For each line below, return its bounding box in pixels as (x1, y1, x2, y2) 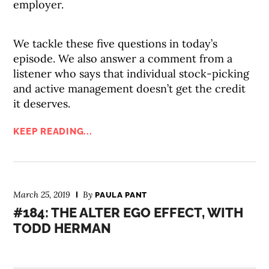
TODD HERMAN (13, 220, 112, 236)
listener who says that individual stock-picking (13, 67, 250, 80)
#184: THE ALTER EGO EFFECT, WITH (13, 205, 244, 220)
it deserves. (13, 97, 71, 110)
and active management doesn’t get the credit (13, 82, 246, 95)
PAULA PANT (95, 190, 147, 199)
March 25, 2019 (13, 189, 71, 200)
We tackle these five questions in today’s (13, 37, 218, 50)
